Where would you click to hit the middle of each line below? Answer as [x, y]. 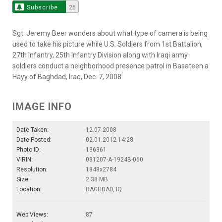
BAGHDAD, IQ [104, 189]
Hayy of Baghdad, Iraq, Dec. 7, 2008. [68, 77]
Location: [29, 189]
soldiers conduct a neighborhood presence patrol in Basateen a [111, 66]
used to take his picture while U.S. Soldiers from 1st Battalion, [108, 44]
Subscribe [42, 7]
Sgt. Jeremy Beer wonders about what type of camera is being [110, 33]
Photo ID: [28, 149]
